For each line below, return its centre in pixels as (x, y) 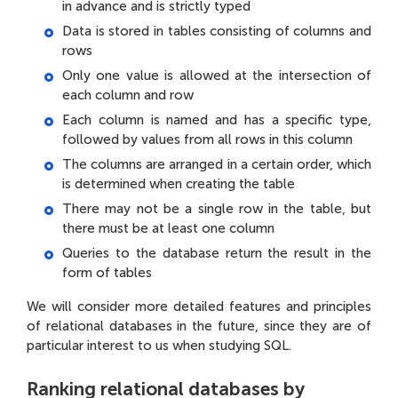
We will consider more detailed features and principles (199, 307)
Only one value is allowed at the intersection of (217, 76)
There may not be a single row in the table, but (217, 209)
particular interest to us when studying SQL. (159, 346)
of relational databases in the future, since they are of (199, 326)
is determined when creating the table (179, 184)
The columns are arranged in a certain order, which (217, 165)
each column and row (128, 96)
